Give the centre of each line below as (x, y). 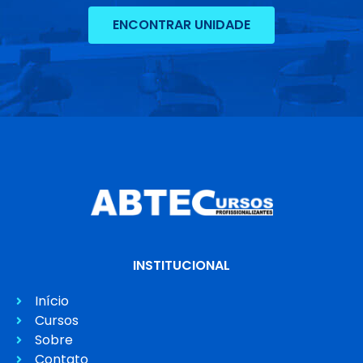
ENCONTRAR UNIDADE (181, 25)
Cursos (56, 321)
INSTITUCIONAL (181, 266)
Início (51, 301)
